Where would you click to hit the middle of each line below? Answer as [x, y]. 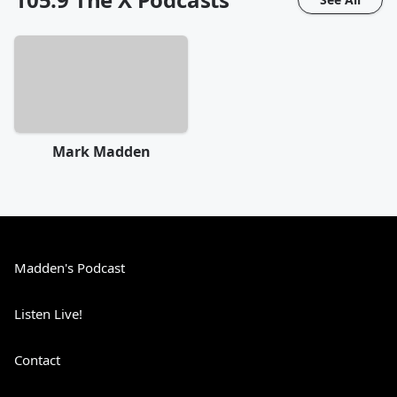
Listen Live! [48, 314]
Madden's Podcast [70, 268]
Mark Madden [101, 152]
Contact [37, 360]
